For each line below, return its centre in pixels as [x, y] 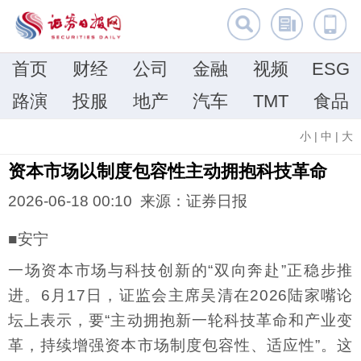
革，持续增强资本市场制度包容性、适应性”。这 [180, 345]
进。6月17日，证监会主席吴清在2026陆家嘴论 [180, 295]
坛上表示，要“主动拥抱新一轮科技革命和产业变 [180, 320]
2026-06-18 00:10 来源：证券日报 [128, 201]
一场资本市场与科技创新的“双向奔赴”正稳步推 [180, 270]
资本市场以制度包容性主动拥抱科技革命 [168, 171]
